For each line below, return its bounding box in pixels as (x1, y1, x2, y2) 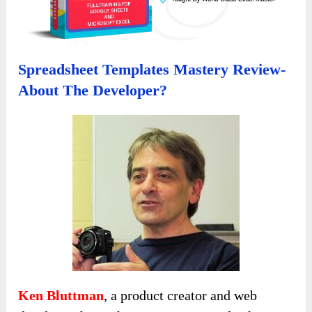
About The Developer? (18, 81, 168, 100)
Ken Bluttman (18, 288, 104, 304)
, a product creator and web (104, 288, 258, 304)
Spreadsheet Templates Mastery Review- (18, 61, 286, 79)
